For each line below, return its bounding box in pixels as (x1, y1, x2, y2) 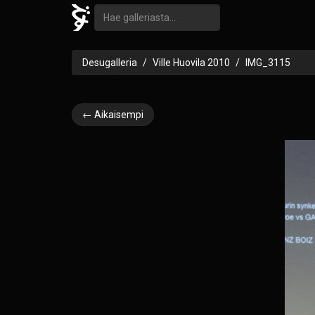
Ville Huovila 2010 (153, 57, 230, 68)
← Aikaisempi (82, 109, 143, 120)
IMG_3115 (245, 57, 290, 68)
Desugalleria (82, 57, 137, 68)
